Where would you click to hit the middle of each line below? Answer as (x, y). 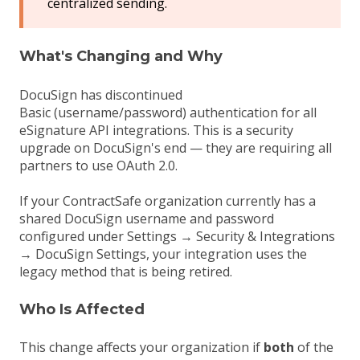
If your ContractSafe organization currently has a (168, 201)
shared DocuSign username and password (147, 219)
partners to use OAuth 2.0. (98, 165)
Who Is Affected (82, 309)
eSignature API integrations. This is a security (156, 130)
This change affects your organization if (141, 347)
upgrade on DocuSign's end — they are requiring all (176, 147)
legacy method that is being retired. (126, 272)
